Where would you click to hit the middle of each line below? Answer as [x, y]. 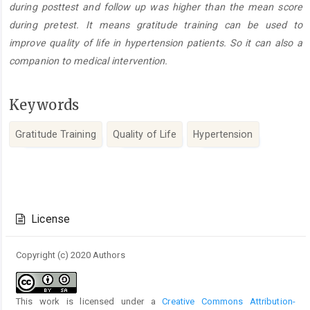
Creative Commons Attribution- [229, 302]
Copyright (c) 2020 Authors [71, 255]
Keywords [44, 105]
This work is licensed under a [89, 302]
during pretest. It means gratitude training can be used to [156, 25]
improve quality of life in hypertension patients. [120, 43]
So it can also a [266, 43]
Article [39, 196]
